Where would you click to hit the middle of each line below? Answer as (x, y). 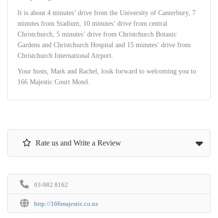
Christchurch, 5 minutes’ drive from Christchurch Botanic (97, 34)
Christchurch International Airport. (65, 55)
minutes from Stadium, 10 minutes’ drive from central (92, 23)
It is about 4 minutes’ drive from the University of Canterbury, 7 (107, 13)
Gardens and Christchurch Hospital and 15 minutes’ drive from (104, 45)
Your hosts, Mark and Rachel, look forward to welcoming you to (107, 71)
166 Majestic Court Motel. (54, 82)
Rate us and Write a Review (77, 143)
